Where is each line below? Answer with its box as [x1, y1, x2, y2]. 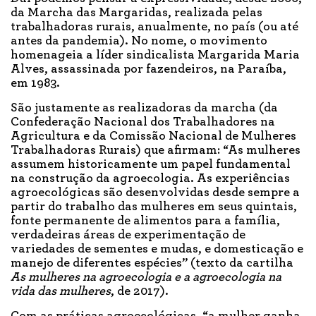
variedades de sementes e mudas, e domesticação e [11, 243, 303, 256]
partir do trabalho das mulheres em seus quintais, [11, 200, 297, 214]
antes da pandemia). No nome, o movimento [11, 35, 267, 48]
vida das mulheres [11, 285, 111, 298]
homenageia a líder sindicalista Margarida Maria [11, 49, 300, 62]
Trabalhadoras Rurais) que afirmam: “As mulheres [11, 144, 300, 157]
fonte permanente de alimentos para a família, [11, 214, 280, 228]
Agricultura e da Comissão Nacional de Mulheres [11, 130, 296, 143]
